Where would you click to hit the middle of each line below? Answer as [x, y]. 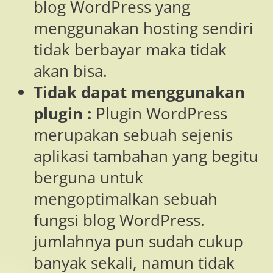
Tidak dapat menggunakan [139, 93]
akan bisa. [70, 71]
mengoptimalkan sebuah [126, 199]
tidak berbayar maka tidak [130, 50]
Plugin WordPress [161, 114]
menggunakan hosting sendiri [144, 29]
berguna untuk [88, 178]
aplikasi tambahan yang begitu [146, 157]
